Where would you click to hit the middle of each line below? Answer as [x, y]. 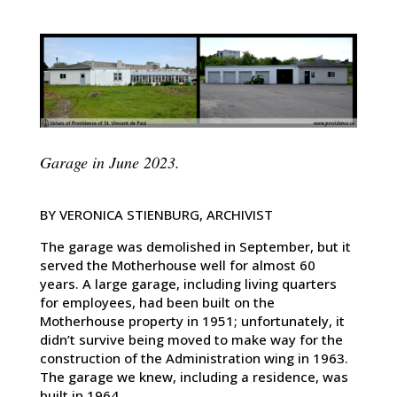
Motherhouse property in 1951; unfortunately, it [192, 320]
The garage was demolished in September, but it [195, 246]
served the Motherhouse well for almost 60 [177, 265]
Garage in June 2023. [115, 162]
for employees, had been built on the [157, 302]
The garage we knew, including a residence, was [194, 376]
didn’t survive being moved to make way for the [191, 339]
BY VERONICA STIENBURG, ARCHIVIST [156, 214]
